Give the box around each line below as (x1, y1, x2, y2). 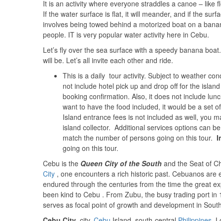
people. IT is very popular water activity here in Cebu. (43, 30, 209, 39)
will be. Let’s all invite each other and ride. (43, 55, 173, 65)
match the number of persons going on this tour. (63, 133, 217, 143)
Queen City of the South (80, 158, 162, 168)
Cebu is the (43, 158, 80, 168)
